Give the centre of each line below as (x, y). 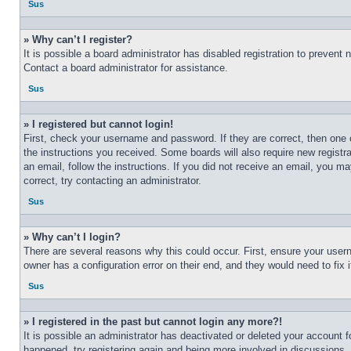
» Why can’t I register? (78, 40)
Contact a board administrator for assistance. (126, 68)
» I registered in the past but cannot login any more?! (153, 322)
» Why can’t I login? (72, 237)
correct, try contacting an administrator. (112, 181)
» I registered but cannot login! (98, 124)
